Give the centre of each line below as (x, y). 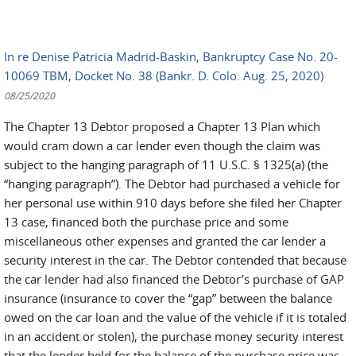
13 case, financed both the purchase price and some (146, 222)
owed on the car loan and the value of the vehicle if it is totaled (175, 317)
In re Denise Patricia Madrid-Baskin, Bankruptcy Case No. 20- (171, 56)
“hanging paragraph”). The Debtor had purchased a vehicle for (172, 184)
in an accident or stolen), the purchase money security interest (174, 336)
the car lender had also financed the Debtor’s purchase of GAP (174, 279)
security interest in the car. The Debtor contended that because (175, 260)
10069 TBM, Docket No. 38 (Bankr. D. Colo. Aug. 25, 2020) (164, 75)
